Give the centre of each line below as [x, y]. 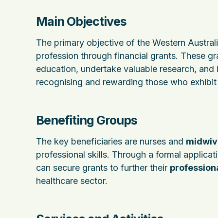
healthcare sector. [72, 181]
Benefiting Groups [87, 120]
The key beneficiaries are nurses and [111, 141]
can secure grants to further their [103, 168]
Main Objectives [81, 21]
